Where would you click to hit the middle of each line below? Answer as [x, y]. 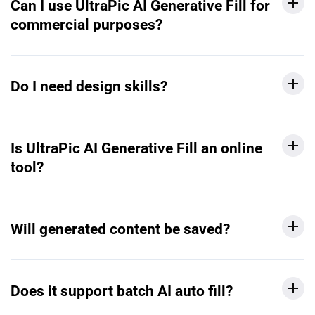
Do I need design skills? [89, 86]
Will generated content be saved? [120, 229]
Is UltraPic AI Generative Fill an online [136, 148]
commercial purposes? [86, 24]
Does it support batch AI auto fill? [122, 290]
